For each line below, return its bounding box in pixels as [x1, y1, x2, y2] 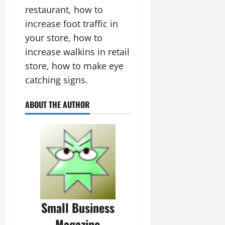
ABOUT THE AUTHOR [25, 98, 90, 110]
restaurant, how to [25, 3, 103, 16]
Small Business [41, 198, 115, 216]
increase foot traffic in [25, 17, 118, 30]
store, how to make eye [25, 59, 124, 72]
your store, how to [25, 31, 102, 44]
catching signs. [25, 73, 88, 86]
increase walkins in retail [25, 45, 130, 58]
